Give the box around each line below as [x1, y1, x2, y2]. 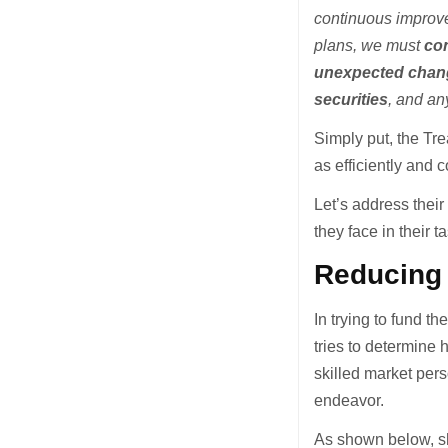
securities [314, 90, 389, 108]
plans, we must [314, 36, 425, 54]
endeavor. [314, 392, 385, 410]
